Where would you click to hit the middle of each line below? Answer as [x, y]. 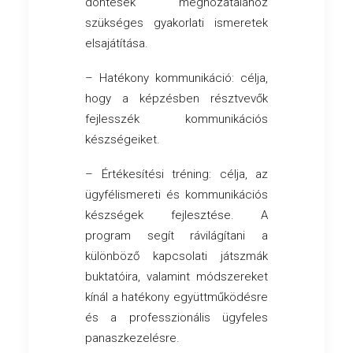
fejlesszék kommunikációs [176, 119]
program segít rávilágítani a [176, 236]
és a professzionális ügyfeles [176, 318]
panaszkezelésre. [132, 338]
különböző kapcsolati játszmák [176, 256]
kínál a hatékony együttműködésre [176, 297]
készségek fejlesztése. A [176, 216]
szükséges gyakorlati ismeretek [176, 23]
